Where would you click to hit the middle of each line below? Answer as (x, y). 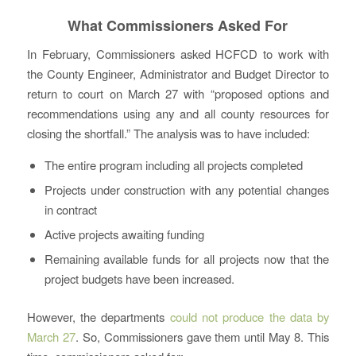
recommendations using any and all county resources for (178, 113)
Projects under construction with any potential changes (187, 190)
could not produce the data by (250, 317)
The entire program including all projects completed (173, 165)
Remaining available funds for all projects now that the (187, 259)
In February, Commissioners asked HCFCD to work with (178, 53)
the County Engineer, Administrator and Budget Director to (178, 73)
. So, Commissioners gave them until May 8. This (202, 337)
